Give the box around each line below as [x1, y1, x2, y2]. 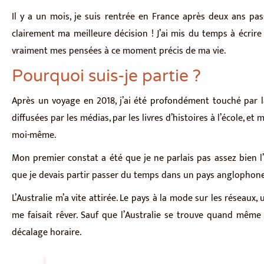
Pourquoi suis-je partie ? [12, 66, 201, 87]
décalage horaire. [12, 225, 81, 241]
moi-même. [12, 127, 56, 144]
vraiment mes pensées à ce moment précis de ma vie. [12, 43, 228, 60]
